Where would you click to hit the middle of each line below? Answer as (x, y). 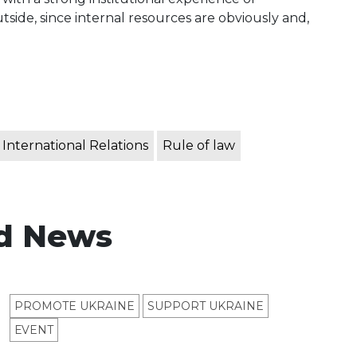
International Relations (75, 146)
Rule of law (199, 146)
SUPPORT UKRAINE (206, 306)
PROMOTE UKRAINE (75, 306)
